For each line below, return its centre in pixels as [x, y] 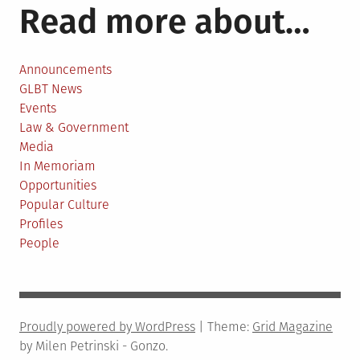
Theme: [230, 326]
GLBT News [51, 88]
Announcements [65, 69]
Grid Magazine [292, 326]
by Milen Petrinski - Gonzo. [94, 346]
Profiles [41, 223]
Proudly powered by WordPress [107, 326]
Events [38, 108]
